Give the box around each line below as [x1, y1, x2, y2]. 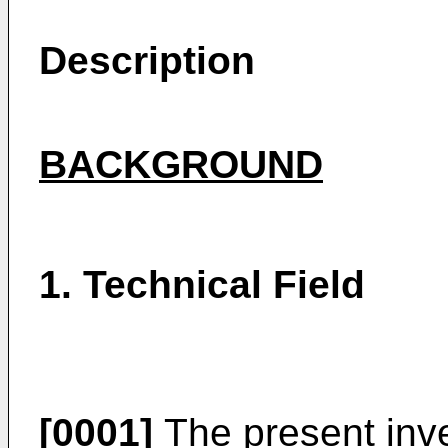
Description [39, 39, 255, 82]
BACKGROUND [39, 143, 323, 186]
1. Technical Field [39, 263, 365, 306]
